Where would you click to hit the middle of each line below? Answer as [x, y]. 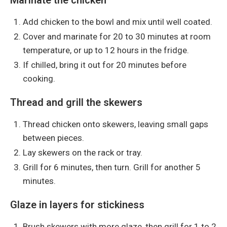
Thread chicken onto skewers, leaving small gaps [116, 124]
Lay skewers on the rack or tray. [83, 152]
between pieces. [53, 138]
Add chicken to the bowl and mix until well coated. [118, 22]
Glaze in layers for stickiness [77, 204]
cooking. [39, 78]
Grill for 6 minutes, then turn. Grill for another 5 [112, 167]
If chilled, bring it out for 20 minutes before [105, 65]
